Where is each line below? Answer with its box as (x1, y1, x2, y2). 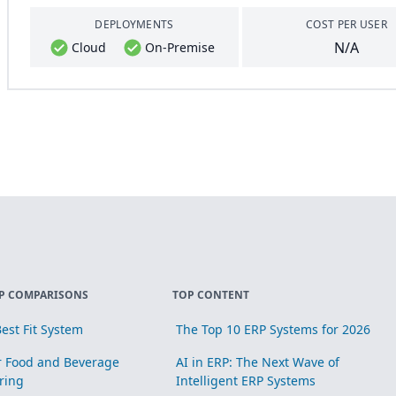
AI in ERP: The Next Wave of (176, 354, 340, 370)
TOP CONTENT (172, 287, 250, 302)
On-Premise (144, 39, 215, 56)
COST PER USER (306, 17, 387, 32)
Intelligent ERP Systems (176, 372, 316, 389)
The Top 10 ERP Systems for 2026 (176, 321, 371, 338)
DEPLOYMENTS (95, 17, 174, 32)
